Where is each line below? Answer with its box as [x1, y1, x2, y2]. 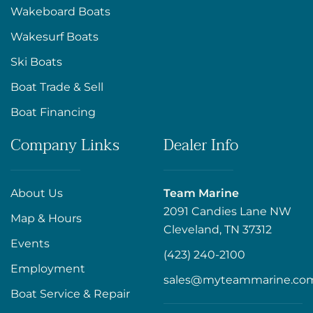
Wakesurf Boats [10, 30, 99, 44]
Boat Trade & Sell [10, 80, 103, 94]
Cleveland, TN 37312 [163, 223, 272, 237]
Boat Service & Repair [10, 287, 130, 301]
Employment [10, 262, 85, 276]
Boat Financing [10, 105, 96, 119]
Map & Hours [10, 212, 82, 226]
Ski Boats [10, 55, 62, 69]
